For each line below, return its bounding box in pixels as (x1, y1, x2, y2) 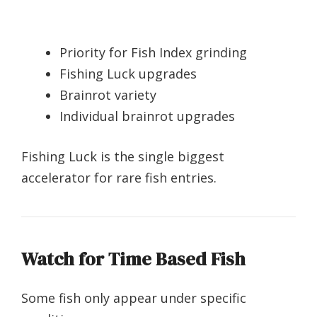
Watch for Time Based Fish (21, 246, 246, 272)
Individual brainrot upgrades (59, 108, 235, 125)
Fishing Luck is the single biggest (21, 148, 224, 166)
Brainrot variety (59, 86, 156, 104)
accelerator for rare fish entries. (21, 169, 217, 187)
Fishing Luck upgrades (59, 65, 197, 83)
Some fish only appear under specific (21, 289, 246, 307)
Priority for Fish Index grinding (59, 44, 247, 62)
